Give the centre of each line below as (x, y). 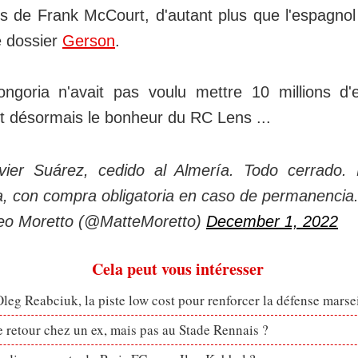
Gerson (89, 40)
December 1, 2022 (272, 221)
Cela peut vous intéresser (177, 268)
